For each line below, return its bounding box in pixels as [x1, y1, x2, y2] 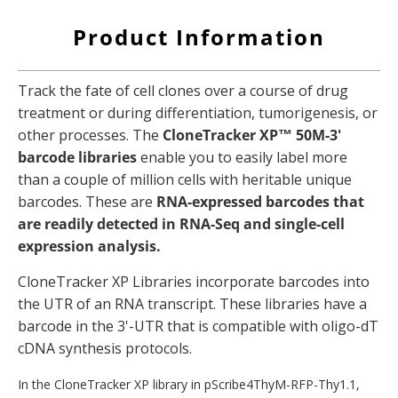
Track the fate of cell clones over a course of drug [18, 81, 348, 101]
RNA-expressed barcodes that [153, 192, 364, 212]
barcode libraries [18, 147, 137, 168]
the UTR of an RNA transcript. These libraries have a [18, 294, 367, 314]
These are [82, 192, 153, 212]
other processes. [18, 125, 132, 146]
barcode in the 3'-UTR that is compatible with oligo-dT [18, 316, 378, 337]
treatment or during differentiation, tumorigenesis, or [18, 103, 378, 123]
